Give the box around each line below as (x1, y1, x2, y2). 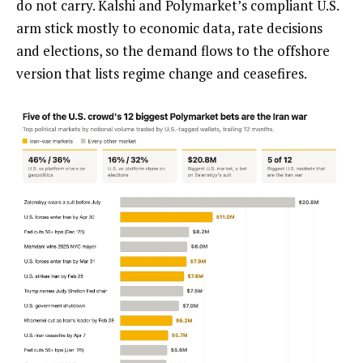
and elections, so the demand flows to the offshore (16, 41, 330, 61)
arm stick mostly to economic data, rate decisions (16, 19, 322, 38)
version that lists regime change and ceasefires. (16, 64, 307, 83)
